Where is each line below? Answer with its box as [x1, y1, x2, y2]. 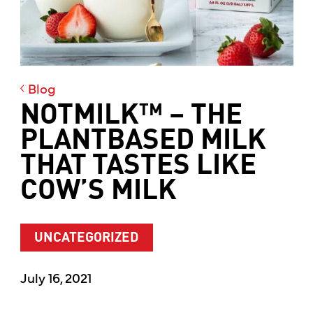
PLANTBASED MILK [20, 127, 266, 156]
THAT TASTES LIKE [20, 152, 256, 181]
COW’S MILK [20, 177, 177, 206]
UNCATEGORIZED [34, 231, 139, 245]
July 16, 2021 [20, 268, 92, 287]
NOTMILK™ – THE [20, 102, 242, 131]
